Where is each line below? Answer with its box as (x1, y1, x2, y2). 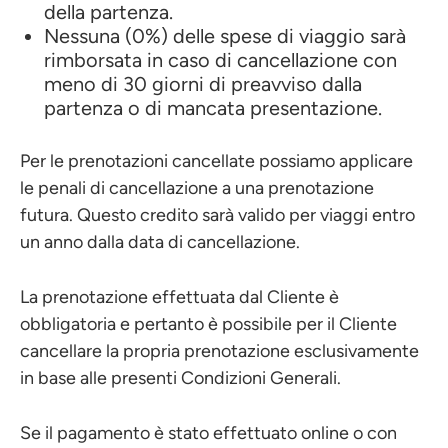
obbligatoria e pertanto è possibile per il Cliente (20, 313, 397, 335)
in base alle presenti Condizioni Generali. (20, 367, 341, 389)
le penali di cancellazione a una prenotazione (20, 177, 374, 199)
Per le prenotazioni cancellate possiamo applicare (20, 150, 413, 172)
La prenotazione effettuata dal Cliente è (20, 286, 339, 308)
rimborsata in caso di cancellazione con (44, 48, 397, 72)
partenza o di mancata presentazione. (44, 96, 382, 120)
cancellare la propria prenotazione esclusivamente (20, 340, 419, 362)
